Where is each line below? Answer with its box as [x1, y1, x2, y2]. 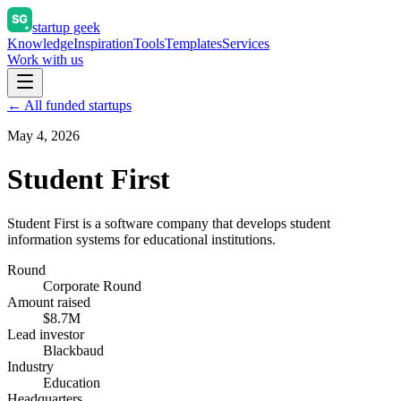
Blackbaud [43, 342, 104, 358]
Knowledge [7, 36, 73, 51]
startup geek [32, 20, 100, 35]
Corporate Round [43, 277, 141, 294]
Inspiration [73, 36, 133, 51]
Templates [165, 36, 222, 51]
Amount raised [7, 294, 90, 310]
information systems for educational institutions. [7, 231, 276, 247]
